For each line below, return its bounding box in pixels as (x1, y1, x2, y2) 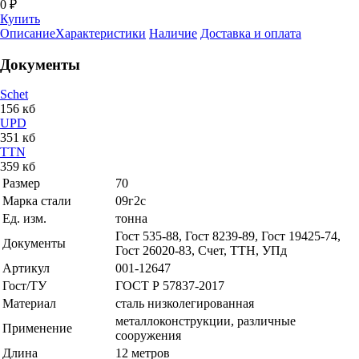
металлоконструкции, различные (115, 314, 296, 329)
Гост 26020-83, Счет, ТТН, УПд (115, 244, 287, 258)
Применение (2, 321, 72, 336)
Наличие (149, 26, 197, 40)
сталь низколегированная (115, 296, 254, 311)
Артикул (2, 261, 50, 276)
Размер (2, 176, 40, 191)
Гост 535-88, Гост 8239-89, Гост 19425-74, (115, 229, 341, 244)
